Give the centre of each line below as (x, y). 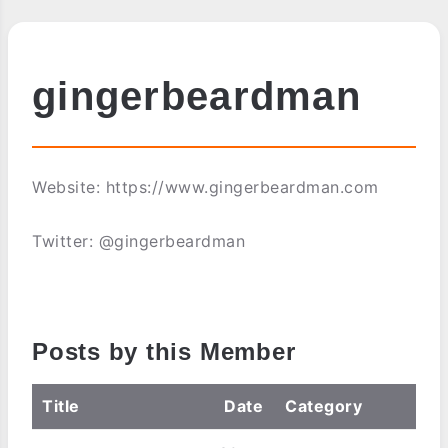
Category (323, 406)
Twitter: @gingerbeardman (138, 241)
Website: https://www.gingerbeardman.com (205, 187)
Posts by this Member (164, 351)
